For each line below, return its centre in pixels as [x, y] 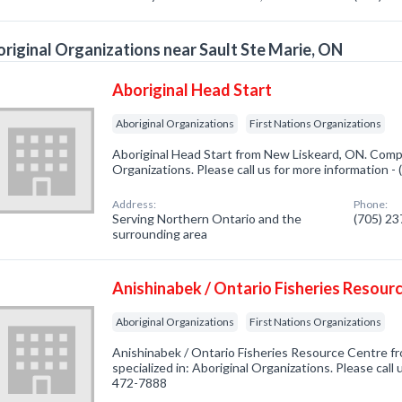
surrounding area [160, 234]
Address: [135, 204]
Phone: [371, 204]
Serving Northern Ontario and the [207, 218]
